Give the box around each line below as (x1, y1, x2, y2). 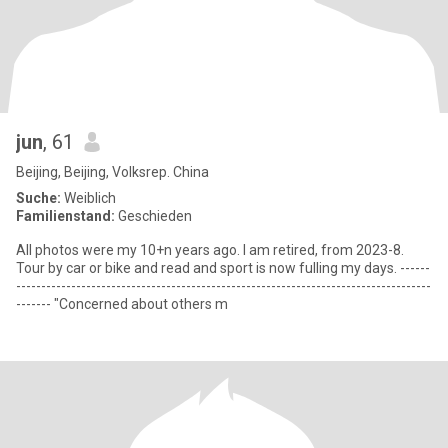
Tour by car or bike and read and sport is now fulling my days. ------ (16, 260, 400, 276)
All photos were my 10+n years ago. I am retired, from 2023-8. (16, 242, 404, 258)
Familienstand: (16, 208, 115, 224)
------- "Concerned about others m (16, 296, 228, 312)
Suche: (16, 190, 61, 206)
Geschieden (115, 208, 192, 224)
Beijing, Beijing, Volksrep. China (16, 164, 209, 180)
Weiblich (61, 190, 116, 206)
